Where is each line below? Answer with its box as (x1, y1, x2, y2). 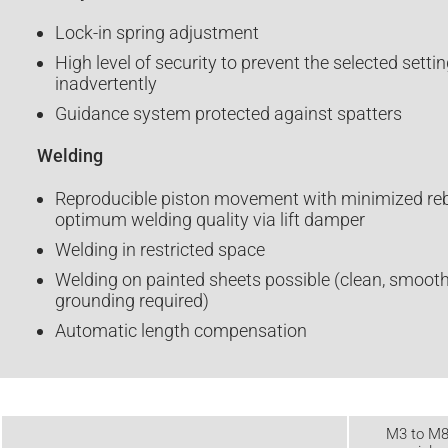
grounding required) (54, 289, 209, 311)
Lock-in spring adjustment (54, 21, 259, 43)
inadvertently (54, 73, 157, 95)
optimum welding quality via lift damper (54, 208, 365, 230)
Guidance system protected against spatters (54, 103, 402, 125)
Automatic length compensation (54, 320, 307, 342)
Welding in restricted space (54, 238, 265, 260)
